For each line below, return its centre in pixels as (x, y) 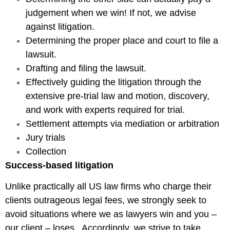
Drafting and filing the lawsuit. (86, 68)
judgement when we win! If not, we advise (111, 13)
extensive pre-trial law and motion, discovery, (118, 96)
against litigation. (60, 26)
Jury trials (45, 137)
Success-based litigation (59, 165)
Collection (46, 151)
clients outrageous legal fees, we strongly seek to (106, 200)
